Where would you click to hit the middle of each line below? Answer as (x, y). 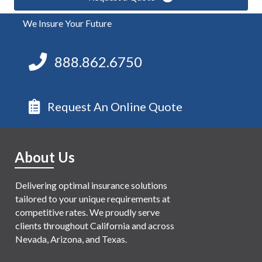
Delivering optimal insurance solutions (91, 185)
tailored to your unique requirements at (93, 199)
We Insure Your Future (67, 23)
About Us (45, 157)
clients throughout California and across (95, 226)
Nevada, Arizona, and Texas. (71, 239)
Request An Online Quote (115, 107)
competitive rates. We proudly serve (87, 212)
